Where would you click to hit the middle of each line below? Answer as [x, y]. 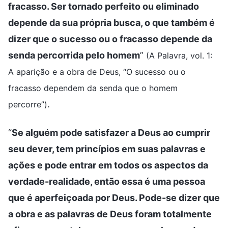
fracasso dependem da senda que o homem [93, 88]
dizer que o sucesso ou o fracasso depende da [110, 39]
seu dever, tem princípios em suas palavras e [107, 149]
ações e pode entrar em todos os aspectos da [108, 165]
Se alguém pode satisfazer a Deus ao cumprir [111, 132]
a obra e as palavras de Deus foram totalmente [110, 214]
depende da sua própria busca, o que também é [111, 22]
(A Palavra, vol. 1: [179, 55]
